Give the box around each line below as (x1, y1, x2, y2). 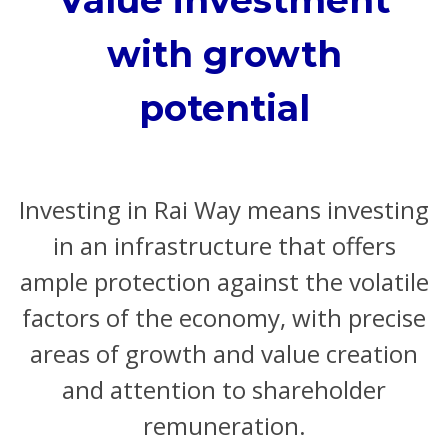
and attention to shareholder (62, 373, 386, 407)
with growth (106, 31, 342, 76)
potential (138, 85, 310, 130)
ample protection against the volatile (19, 265, 429, 299)
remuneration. (142, 409, 306, 443)
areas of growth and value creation (30, 337, 418, 371)
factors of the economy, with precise (22, 301, 426, 335)
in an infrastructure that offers (52, 229, 396, 263)
